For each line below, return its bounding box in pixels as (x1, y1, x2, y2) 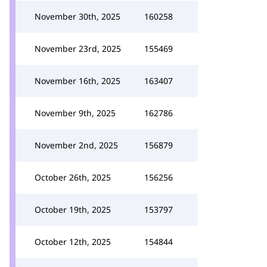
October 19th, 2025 (35, 204, 111, 215)
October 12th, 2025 (35, 236, 111, 247)
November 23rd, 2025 (35, 43, 121, 54)
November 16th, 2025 (35, 75, 120, 86)
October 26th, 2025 (35, 172, 111, 183)
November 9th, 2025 (35, 107, 116, 119)
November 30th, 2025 (35, 11, 120, 22)
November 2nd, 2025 (35, 139, 118, 151)
